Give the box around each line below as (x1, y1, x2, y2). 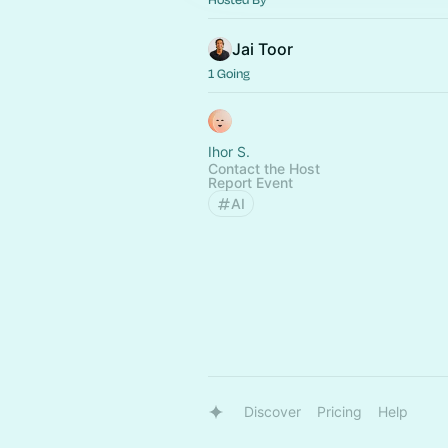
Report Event (208, 174, 293, 191)
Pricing (317, 403, 362, 420)
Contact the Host (208, 160, 320, 177)
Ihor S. (208, 143, 250, 160)
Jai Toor (232, 39, 293, 59)
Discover (244, 403, 301, 420)
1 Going (208, 65, 250, 81)
